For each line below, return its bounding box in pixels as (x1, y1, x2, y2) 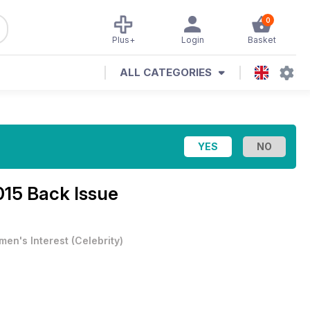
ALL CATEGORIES (120, 66, 212, 79)
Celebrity (75, 235, 120, 246)
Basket (247, 35, 276, 45)
